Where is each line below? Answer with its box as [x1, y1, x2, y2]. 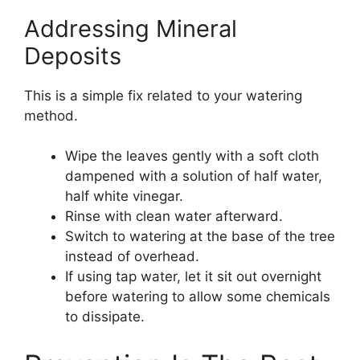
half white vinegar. [65, 188, 183, 204]
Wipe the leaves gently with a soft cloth [65, 148, 319, 164]
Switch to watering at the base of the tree [65, 228, 335, 244]
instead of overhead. [65, 248, 199, 264]
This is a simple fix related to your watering [24, 87, 302, 104]
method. [24, 107, 78, 124]
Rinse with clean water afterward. [65, 208, 283, 224]
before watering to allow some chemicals [65, 288, 330, 305]
